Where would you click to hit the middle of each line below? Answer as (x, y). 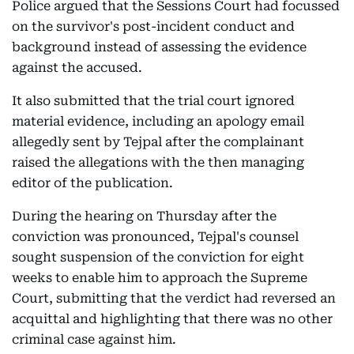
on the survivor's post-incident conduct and (153, 26)
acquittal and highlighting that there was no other (172, 318)
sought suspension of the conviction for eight (158, 257)
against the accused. (77, 67)
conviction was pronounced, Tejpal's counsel (155, 236)
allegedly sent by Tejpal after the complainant (158, 141)
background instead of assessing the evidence (159, 47)
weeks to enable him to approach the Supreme (160, 277)
